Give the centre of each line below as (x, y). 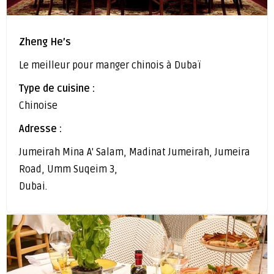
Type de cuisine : (57, 88)
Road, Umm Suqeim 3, (68, 169)
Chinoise (38, 106)
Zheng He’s (45, 42)
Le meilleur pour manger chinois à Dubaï (110, 65)
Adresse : (40, 129)
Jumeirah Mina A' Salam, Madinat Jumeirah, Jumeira (135, 152)
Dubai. (33, 186)
